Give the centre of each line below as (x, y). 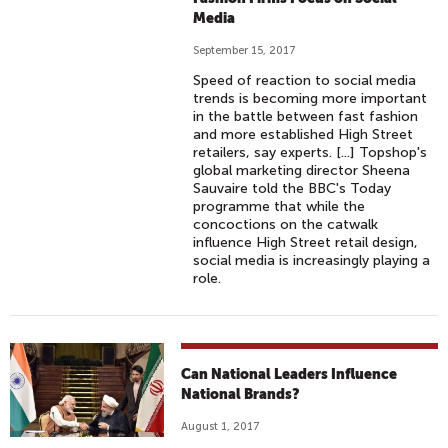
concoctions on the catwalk (286, 224)
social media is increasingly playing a (312, 260)
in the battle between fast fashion (306, 116)
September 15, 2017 (245, 50)
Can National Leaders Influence (289, 374)
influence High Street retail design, (306, 242)
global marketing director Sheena (302, 170)
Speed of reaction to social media (305, 80)
